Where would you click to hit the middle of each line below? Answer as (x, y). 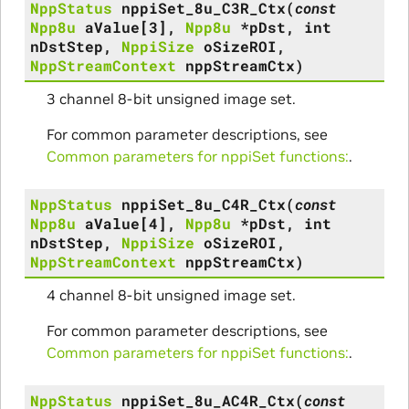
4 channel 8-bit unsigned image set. (171, 294)
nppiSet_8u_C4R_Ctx (203, 204)
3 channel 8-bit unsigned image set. (171, 98)
